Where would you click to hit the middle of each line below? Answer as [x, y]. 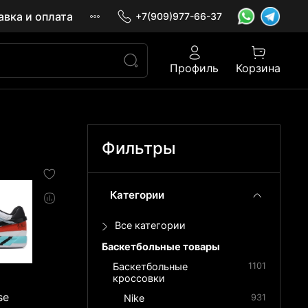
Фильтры [139, 148]
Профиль [194, 68]
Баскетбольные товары [161, 247]
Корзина [258, 68]
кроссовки [139, 278]
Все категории [151, 225]
